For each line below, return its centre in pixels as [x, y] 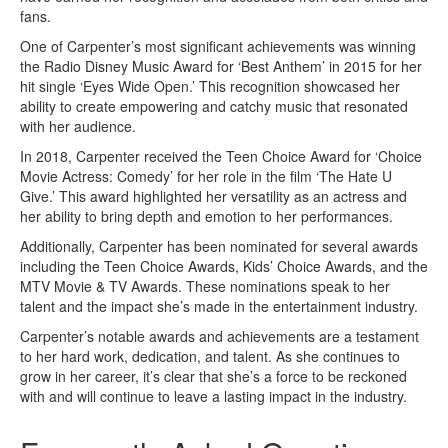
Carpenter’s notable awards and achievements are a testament [219, 335]
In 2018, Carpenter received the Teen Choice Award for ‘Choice [221, 155]
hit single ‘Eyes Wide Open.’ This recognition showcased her [210, 85]
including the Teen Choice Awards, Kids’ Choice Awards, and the [224, 265]
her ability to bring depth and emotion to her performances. [206, 215]
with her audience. [78, 125]
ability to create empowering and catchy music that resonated [214, 105]
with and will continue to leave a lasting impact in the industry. [213, 395]
